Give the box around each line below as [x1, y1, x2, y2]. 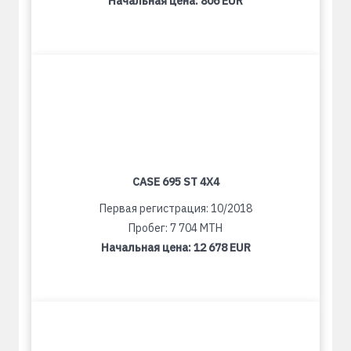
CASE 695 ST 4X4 [132, 175, 219, 189]
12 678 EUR [193, 241, 251, 255]
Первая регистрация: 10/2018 [99, 201, 252, 215]
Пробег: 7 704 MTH [128, 221, 223, 235]
